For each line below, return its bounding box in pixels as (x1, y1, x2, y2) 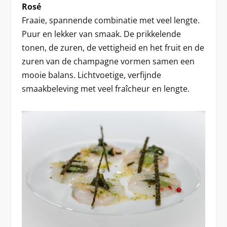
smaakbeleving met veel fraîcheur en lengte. (21, 83, 190, 95)
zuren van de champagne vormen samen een (21, 56, 195, 67)
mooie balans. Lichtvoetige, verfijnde (21, 69, 161, 81)
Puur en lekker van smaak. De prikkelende (21, 28, 181, 40)
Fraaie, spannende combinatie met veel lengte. (21, 15, 200, 26)
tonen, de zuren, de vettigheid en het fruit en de (21, 42, 204, 54)
